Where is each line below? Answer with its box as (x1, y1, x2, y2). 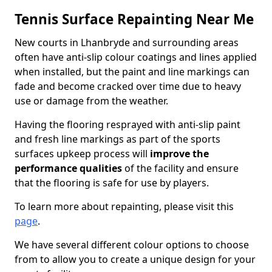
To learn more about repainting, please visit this (15, 200, 234, 213)
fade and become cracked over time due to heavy (15, 80, 241, 93)
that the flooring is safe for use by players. (15, 176, 209, 189)
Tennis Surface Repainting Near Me (15, 10, 254, 29)
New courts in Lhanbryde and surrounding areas (15, 36, 239, 49)
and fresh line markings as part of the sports (15, 132, 220, 146)
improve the (150, 147, 209, 160)
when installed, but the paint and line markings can (15, 65, 250, 78)
